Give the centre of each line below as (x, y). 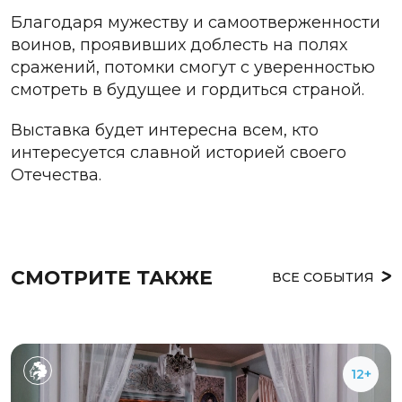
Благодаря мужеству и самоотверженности (196, 22)
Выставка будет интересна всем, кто (165, 130)
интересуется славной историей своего (179, 152)
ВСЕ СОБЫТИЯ (323, 277)
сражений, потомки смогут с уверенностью (193, 67)
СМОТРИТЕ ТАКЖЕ (112, 277)
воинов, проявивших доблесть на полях (179, 44)
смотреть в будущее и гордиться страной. (188, 89)
